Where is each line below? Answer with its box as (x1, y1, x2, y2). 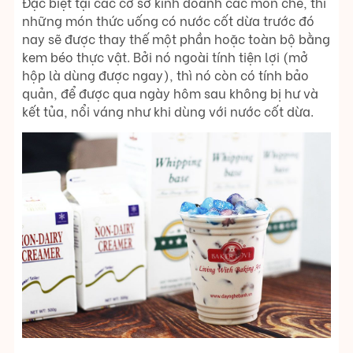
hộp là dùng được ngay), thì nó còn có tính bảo (22, 65, 309, 84)
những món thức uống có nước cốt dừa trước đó (22, 10, 314, 29)
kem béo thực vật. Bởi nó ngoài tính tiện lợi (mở (22, 46, 308, 65)
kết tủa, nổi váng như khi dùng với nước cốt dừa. (22, 101, 314, 120)
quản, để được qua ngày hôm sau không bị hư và (22, 83, 318, 102)
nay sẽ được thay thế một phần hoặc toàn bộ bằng (22, 28, 330, 47)
